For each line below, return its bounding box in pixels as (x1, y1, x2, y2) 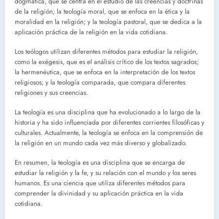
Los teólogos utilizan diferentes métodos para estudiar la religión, (15, 46, 198, 56)
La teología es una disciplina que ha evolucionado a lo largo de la (15, 108, 200, 117)
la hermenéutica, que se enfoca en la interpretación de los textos (15, 67, 195, 77)
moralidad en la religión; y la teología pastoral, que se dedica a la (15, 17, 202, 26)
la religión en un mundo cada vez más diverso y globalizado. (15, 138, 187, 148)
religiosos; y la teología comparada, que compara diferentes (15, 77, 185, 87)
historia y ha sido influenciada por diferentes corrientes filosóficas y (15, 118, 204, 128)
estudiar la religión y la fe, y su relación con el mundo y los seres (15, 168, 196, 178)
